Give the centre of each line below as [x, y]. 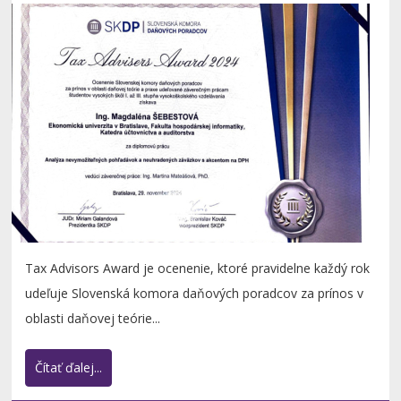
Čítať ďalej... [69, 368]
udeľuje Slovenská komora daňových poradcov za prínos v [195, 294]
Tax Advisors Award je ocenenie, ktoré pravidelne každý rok [198, 269]
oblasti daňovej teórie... [93, 319]
